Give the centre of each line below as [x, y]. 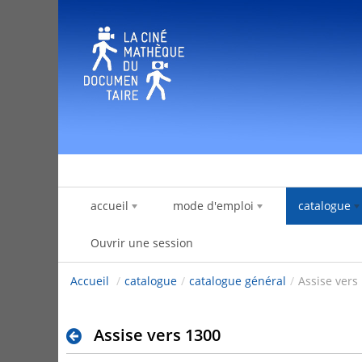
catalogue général [238, 281]
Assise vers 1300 [157, 335]
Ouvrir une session [142, 243]
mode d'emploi [213, 206]
